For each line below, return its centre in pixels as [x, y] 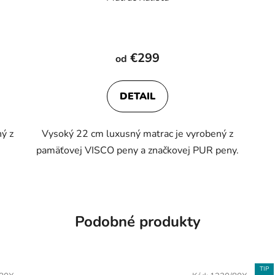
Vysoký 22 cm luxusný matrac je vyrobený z [137, 134]
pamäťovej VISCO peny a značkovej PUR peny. [137, 151]
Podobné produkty [137, 222]
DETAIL [137, 97]
